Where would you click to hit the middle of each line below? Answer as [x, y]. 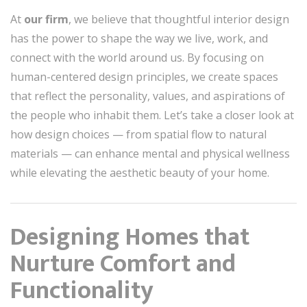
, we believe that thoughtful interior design [179, 19]
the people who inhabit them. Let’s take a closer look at [152, 115]
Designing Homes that [130, 237]
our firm [46, 19]
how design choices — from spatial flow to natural [138, 134]
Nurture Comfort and [123, 264]
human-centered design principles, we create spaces [144, 77]
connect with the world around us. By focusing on [137, 58]
